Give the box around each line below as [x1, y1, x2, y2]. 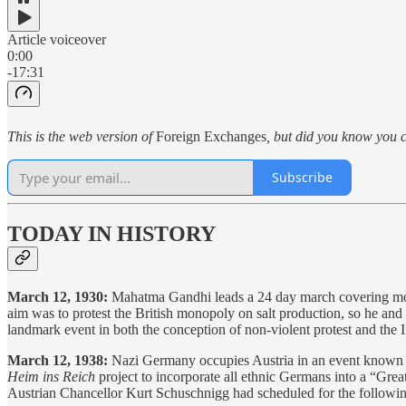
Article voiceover [7, 31, 106, 47]
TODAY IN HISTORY [7, 222, 216, 246]
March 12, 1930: [7, 289, 108, 305]
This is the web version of [7, 128, 156, 144]
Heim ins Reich [7, 369, 95, 385]
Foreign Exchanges [156, 128, 266, 144]
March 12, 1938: [7, 353, 108, 369]
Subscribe [272, 169, 333, 187]
